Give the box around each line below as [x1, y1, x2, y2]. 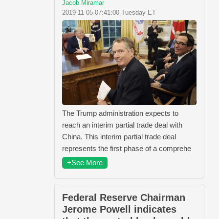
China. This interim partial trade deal [62, 132, 176, 141]
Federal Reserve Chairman [62, 192, 185, 203]
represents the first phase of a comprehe [62, 144, 191, 153]
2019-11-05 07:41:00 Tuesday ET [62, 8, 156, 16]
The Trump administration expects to [62, 109, 178, 117]
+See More [67, 158, 103, 167]
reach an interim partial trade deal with [62, 120, 182, 129]
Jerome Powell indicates [62, 203, 176, 215]
